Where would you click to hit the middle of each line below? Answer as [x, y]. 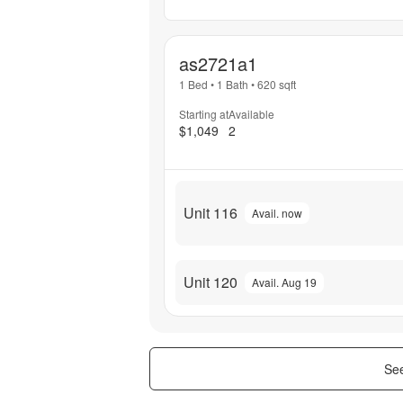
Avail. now [277, 212]
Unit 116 [210, 212]
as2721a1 [218, 64]
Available [251, 114]
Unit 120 [210, 282]
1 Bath [233, 85]
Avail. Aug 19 [284, 282]
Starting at [204, 114]
